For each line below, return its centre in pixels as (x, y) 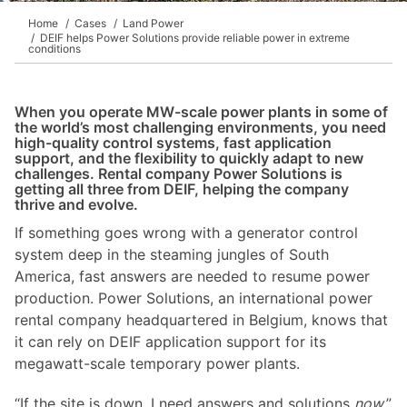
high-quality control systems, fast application (173, 143)
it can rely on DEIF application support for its (170, 342)
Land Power (152, 23)
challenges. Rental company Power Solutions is (179, 174)
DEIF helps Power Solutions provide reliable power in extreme (194, 38)
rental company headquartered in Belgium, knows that (201, 320)
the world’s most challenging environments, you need (200, 127)
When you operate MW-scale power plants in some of (201, 112)
